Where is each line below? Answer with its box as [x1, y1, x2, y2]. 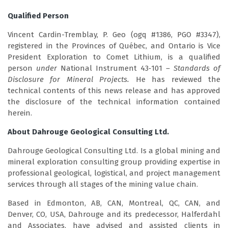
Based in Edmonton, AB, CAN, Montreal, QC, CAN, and [8, 198, 220, 208]
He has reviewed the [135, 74, 221, 84]
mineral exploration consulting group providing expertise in [8, 157, 220, 166]
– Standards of [166, 63, 220, 73]
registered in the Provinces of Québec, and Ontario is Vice [8, 41, 220, 50]
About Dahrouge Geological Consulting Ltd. [8, 127, 169, 136]
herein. [8, 108, 32, 118]
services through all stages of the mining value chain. [8, 179, 198, 189]
